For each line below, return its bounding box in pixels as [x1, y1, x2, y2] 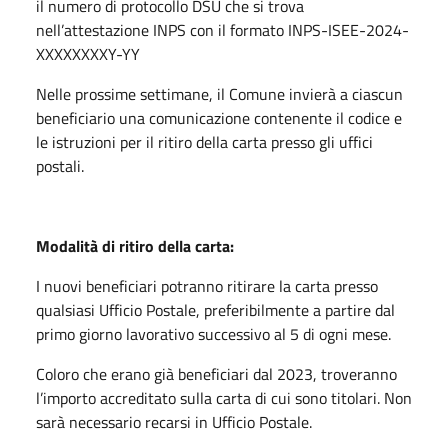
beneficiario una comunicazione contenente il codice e [36, 105, 402, 130]
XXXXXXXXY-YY [36, 41, 140, 66]
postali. [36, 153, 84, 178]
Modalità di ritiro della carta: [36, 233, 234, 258]
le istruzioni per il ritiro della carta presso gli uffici [36, 129, 373, 154]
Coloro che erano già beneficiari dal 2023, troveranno [36, 361, 397, 386]
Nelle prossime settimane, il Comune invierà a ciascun [36, 81, 403, 106]
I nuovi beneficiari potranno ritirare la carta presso [36, 273, 378, 298]
